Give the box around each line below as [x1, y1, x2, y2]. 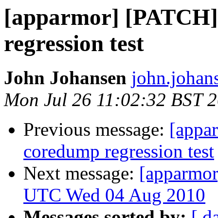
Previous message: [23, 119, 169, 140]
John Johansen [4, 67, 127, 89]
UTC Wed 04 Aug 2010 [23, 184, 205, 206]
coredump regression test [23, 141, 214, 162]
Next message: [23, 163, 139, 184]
